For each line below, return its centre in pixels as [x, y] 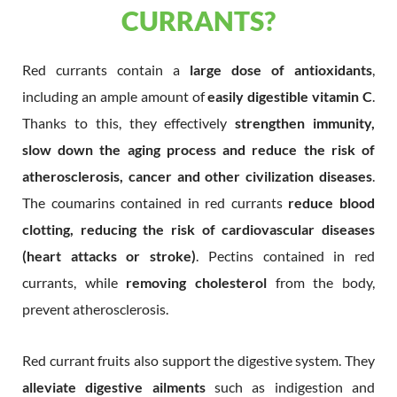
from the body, [321, 282]
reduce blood [332, 202]
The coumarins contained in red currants [156, 202]
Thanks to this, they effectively [129, 122]
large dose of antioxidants [281, 69]
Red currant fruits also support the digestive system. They [198, 360]
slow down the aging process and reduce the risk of [198, 149]
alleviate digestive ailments [114, 386]
